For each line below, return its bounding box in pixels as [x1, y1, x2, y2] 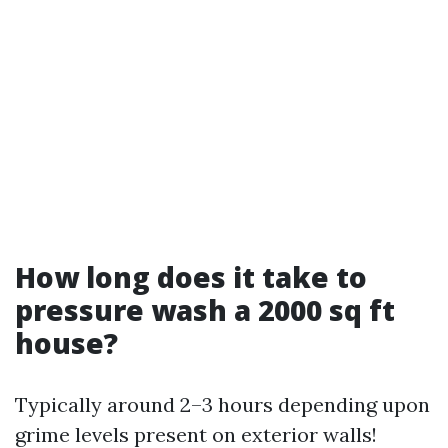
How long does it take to [15, 258, 367, 296]
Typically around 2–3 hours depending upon [15, 392, 430, 417]
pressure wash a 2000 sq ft [15, 291, 395, 329]
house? [15, 324, 118, 362]
